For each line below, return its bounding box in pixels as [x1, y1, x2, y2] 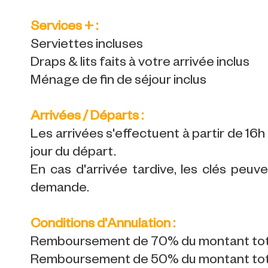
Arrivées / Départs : [31, 109, 144, 125]
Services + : [31, 20, 99, 35]
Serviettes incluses [31, 38, 144, 53]
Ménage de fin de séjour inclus [31, 74, 207, 89]
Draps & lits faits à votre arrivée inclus [31, 56, 250, 71]
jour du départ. [31, 145, 117, 161]
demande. [31, 181, 90, 197]
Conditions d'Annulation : [31, 217, 176, 233]
